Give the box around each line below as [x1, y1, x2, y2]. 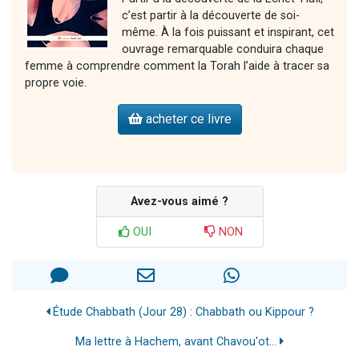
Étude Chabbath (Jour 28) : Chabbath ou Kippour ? [49, 305, 314, 320]
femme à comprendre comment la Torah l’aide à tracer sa [25, 59, 329, 74]
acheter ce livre [142, 111, 232, 127]
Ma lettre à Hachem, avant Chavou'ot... [75, 335, 280, 349]
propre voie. [25, 76, 87, 91]
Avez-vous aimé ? [131, 195, 228, 209]
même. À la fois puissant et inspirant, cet [122, 26, 334, 40]
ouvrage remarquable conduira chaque [122, 42, 324, 57]
